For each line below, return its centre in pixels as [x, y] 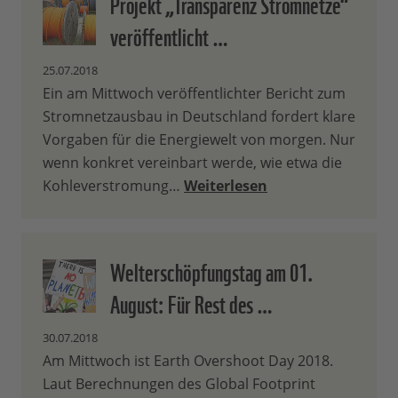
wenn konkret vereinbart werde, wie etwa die [192, 163]
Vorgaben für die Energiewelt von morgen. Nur [199, 140]
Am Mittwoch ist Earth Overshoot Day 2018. [188, 361]
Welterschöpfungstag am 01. [212, 271]
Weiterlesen [226, 186]
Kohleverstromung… [113, 186]
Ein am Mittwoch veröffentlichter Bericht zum [194, 94]
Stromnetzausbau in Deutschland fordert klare [199, 117]
